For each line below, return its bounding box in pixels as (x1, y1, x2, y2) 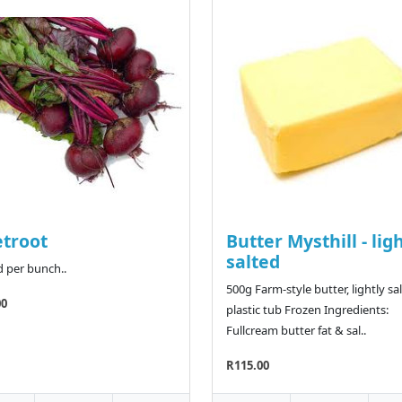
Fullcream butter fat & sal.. (226, 322, 366, 339)
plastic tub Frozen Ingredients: (226, 301, 389, 319)
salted (226, 249, 280, 275)
